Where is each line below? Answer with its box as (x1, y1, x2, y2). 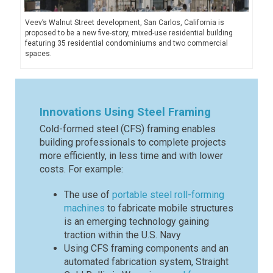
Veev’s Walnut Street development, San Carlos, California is (24, 18, 224, 27)
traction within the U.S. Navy (64, 229, 181, 241)
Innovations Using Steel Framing (40, 105, 211, 119)
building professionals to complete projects (40, 136, 226, 148)
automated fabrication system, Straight (64, 255, 229, 268)
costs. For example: (40, 163, 123, 175)
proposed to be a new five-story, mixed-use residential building (24, 28, 233, 37)
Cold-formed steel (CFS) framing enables (40, 122, 216, 135)
